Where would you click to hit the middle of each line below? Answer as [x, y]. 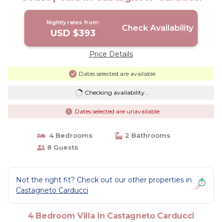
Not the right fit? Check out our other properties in [104, 180]
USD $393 [73, 33]
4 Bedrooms [69, 135]
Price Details [111, 54]
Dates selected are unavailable [117, 111]
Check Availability [157, 28]
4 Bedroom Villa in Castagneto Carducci [111, 216]
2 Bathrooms [147, 135]
